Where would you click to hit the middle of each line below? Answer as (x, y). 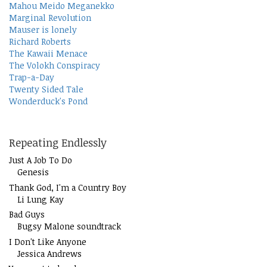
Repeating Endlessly (58, 143)
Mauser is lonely (43, 30)
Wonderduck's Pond (48, 101)
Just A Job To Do (41, 160)
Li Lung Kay (41, 199)
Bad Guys (27, 215)
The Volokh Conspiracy (55, 66)
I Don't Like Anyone (48, 241)
